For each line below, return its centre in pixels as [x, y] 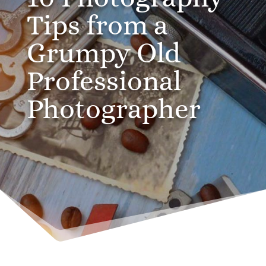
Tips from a [97, 25]
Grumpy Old [103, 53]
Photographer [113, 109]
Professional [104, 81]
